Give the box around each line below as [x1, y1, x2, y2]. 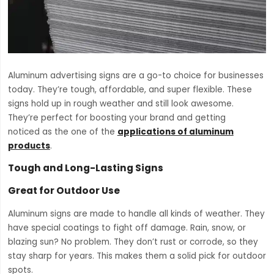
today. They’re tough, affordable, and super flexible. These [7, 84, 252, 96]
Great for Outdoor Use [7, 183, 120, 197]
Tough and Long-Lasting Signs [7, 161, 163, 174]
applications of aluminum [117, 126, 234, 138]
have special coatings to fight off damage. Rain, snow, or [7, 222, 246, 234]
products [7, 140, 50, 152]
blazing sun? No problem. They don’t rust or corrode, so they [7, 236, 258, 248]
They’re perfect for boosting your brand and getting [7, 112, 226, 124]
